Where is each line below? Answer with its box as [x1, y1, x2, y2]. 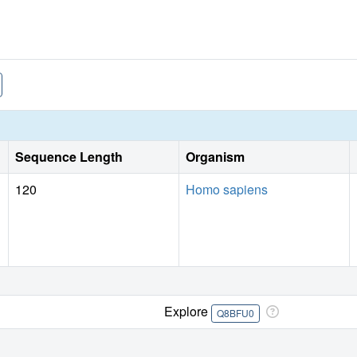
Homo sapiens [186, 180, 268, 199]
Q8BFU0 [216, 306, 254, 320]
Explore [164, 302, 212, 321]
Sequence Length [15, 147, 123, 167]
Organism [186, 147, 245, 167]
